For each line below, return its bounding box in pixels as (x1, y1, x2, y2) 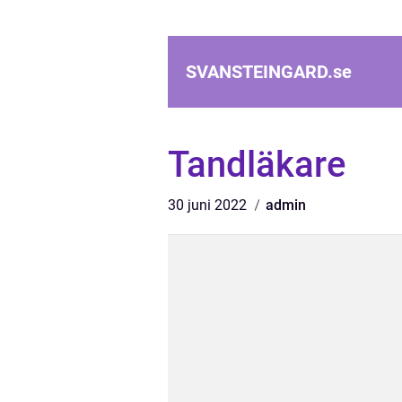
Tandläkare (168, 144, 345, 186)
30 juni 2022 (168, 197, 250, 214)
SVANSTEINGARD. (186, 61, 333, 83)
